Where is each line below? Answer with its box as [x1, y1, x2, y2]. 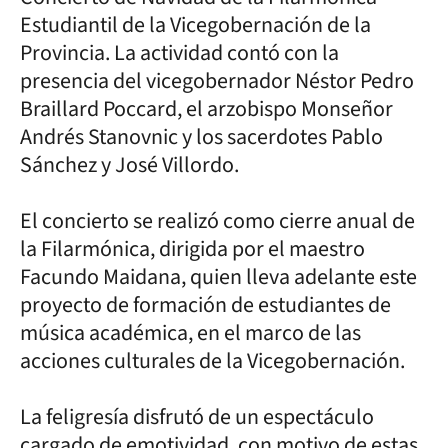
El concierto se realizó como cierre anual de [20, 204, 415, 237]
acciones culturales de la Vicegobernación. [20, 344, 413, 377]
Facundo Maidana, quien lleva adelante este [20, 260, 417, 293]
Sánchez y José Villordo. [20, 148, 243, 181]
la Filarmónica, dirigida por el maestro [20, 232, 365, 265]
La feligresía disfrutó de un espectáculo [20, 400, 374, 433]
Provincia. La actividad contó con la [20, 36, 339, 69]
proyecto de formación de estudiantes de [20, 288, 391, 321]
